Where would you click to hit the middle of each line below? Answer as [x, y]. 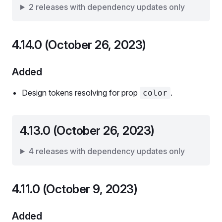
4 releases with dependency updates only [107, 151]
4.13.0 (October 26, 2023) [87, 131]
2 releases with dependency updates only [107, 7]
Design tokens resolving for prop [81, 93]
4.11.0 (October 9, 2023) [75, 189]
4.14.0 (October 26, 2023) [79, 45]
